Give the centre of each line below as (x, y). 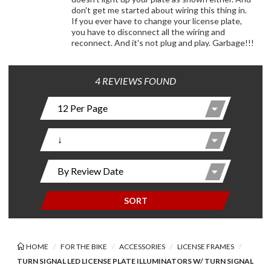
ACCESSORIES (142, 247)
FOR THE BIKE (83, 247)
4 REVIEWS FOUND (135, 81)
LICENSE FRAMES (205, 247)
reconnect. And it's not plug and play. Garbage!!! (162, 43)
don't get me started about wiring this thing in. (159, 10)
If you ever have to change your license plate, (156, 21)
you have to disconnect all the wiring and (148, 32)
